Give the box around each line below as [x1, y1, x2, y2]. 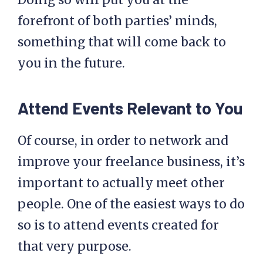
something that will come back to [18, 34, 226, 50]
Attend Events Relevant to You [18, 97, 243, 119]
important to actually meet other [18, 175, 225, 191]
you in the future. [18, 55, 125, 72]
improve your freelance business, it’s [18, 154, 245, 170]
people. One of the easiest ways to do [18, 196, 245, 213]
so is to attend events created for [18, 217, 219, 234]
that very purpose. [18, 238, 131, 255]
